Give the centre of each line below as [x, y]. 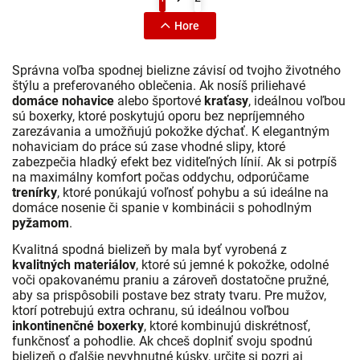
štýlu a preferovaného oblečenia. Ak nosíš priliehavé [159, 85]
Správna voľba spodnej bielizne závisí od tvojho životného [176, 70]
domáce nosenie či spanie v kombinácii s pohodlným [162, 207]
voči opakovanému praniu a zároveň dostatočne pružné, [170, 280]
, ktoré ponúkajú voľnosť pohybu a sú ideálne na [193, 192]
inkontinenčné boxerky [78, 325]
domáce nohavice [63, 100]
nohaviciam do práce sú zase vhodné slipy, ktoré [149, 146]
